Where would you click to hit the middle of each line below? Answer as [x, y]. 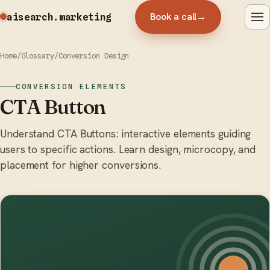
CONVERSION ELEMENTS [71, 87]
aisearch [30, 17]
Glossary [37, 55]
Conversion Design [94, 55]
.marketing [83, 17]
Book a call [174, 17]
